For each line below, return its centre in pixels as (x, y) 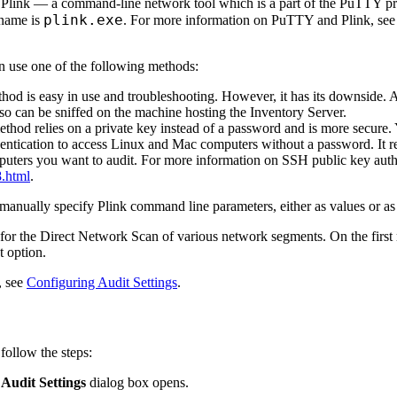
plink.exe (83, 20)
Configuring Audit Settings (102, 283)
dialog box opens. (137, 382)
